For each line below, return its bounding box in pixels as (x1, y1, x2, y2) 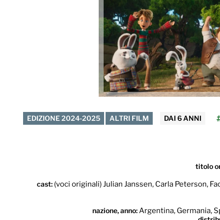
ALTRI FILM (109, 114, 149, 122)
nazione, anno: (92, 206, 139, 215)
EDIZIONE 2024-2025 (27, 114, 100, 122)
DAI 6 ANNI (164, 114, 201, 122)
